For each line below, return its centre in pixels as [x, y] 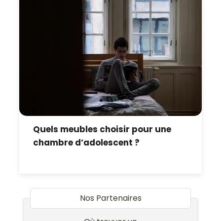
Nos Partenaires [110, 198]
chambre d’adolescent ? [87, 142]
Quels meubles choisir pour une [102, 129]
